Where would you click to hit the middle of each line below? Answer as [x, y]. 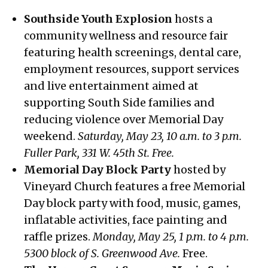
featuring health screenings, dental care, [133, 53]
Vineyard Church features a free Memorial [135, 187]
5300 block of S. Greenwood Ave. [102, 254]
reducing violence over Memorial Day [124, 120]
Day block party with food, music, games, [133, 203]
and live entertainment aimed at [112, 86]
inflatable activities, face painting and [126, 220]
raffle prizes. [59, 237]
